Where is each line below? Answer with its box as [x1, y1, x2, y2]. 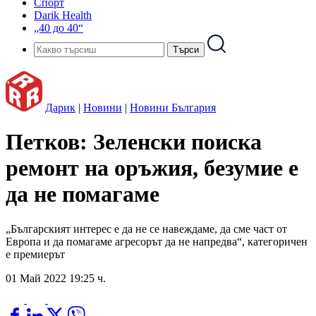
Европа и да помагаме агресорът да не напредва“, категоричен [6, 235, 308, 248]
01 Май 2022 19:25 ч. [6, 272, 106, 284]
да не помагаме [6, 181, 159, 207]
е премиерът [6, 248, 65, 260]
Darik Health [34, 9, 92, 21]
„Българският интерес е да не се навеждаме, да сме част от [6, 222, 287, 235]
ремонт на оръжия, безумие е [6, 155, 298, 181]
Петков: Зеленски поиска [6, 129, 262, 155]
